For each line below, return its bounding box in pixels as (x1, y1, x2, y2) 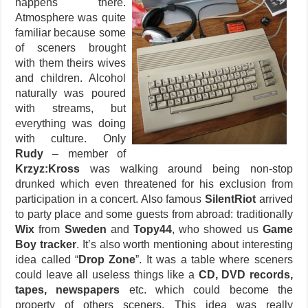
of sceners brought (15, 41, 126, 54)
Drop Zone (78, 253, 136, 265)
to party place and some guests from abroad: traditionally (15, 208, 293, 220)
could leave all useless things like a (15, 268, 199, 280)
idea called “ (15, 253, 79, 265)
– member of (43, 147, 126, 159)
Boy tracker (15, 238, 77, 250)
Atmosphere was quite (15, 11, 126, 23)
